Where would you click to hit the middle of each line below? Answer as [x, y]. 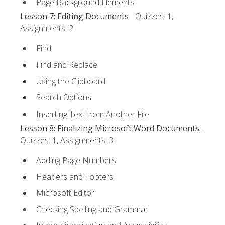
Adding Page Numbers [76, 160]
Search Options [64, 98]
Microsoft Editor [65, 193]
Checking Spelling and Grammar [92, 209]
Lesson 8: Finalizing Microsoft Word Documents [110, 128]
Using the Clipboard [71, 81]
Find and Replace [67, 65]
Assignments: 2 [47, 28]
